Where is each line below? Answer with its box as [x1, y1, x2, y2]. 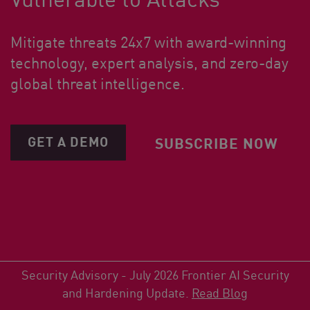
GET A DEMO [28, 131, 109, 150]
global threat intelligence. [10, 73, 185, 93]
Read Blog [192, 283, 248, 301]
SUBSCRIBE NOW [155, 131, 278, 153]
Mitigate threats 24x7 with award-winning [10, 31, 286, 52]
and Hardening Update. [62, 283, 192, 301]
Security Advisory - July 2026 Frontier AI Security [21, 265, 289, 283]
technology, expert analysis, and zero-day [10, 52, 289, 73]
